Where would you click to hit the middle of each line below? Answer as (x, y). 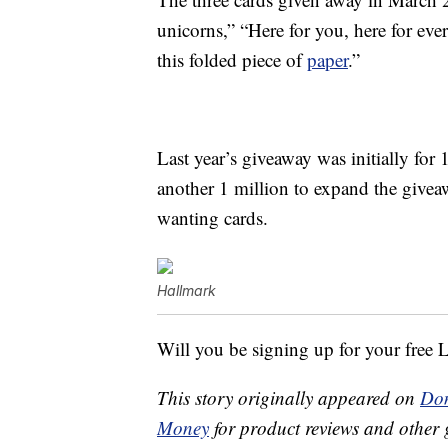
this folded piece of (232, 60)
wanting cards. (212, 218)
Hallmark (186, 291)
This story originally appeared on (288, 398)
